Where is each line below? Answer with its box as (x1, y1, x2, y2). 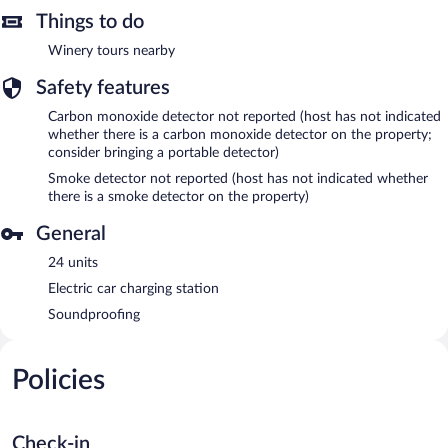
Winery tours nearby (48, 43, 175, 58)
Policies (12, 365, 105, 394)
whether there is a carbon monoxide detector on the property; (48, 127, 432, 142)
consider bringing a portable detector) (48, 145, 279, 160)
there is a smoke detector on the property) (48, 189, 309, 204)
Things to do (36, 11, 144, 32)
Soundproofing (48, 307, 140, 322)
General (36, 223, 106, 244)
